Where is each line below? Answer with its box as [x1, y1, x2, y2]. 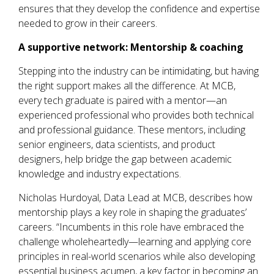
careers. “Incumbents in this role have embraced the [18, 220, 244, 234]
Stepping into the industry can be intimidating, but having [18, 64, 259, 78]
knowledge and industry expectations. [18, 167, 181, 181]
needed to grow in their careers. [18, 17, 157, 31]
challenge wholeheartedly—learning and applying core [18, 235, 251, 249]
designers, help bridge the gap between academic [18, 152, 232, 166]
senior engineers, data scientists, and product [18, 138, 215, 152]
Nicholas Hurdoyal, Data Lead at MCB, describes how [18, 191, 253, 205]
